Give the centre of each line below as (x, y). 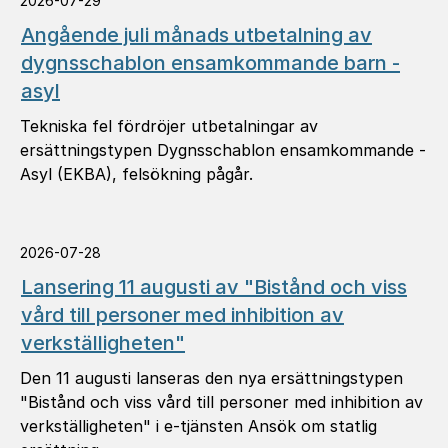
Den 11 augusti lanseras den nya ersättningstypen (211, 378)
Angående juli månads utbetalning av (196, 35)
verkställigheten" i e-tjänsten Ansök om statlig (198, 426)
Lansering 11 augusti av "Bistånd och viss (214, 287)
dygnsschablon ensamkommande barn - (210, 63)
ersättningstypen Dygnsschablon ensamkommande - (223, 150)
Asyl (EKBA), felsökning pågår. (136, 174)
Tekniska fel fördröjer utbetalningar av (169, 126)
